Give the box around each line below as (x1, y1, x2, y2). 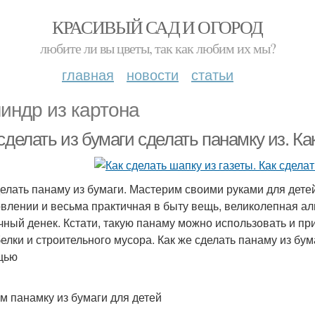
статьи (191, 64, 233, 84)
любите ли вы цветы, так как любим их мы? (39, 39, 276, 58)
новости (127, 64, 179, 84)
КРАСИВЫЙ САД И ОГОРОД (52, 15, 263, 39)
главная (62, 64, 114, 84)
